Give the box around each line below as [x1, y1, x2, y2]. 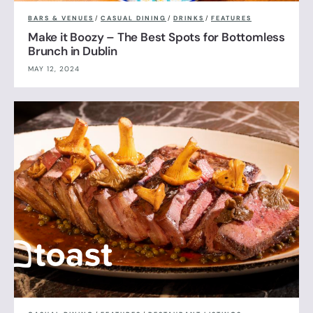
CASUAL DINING [101, 14, 166, 23]
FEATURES [211, 14, 252, 23]
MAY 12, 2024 [28, 64, 80, 74]
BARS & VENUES [28, 14, 94, 23]
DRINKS [173, 14, 204, 23]
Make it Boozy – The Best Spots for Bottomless [28, 29, 285, 45]
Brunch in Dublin [28, 43, 117, 59]
